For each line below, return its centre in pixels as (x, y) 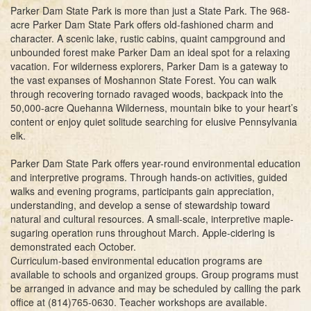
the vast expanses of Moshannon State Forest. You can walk (143, 79)
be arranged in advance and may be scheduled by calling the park (155, 288)
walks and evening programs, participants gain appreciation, (142, 191)
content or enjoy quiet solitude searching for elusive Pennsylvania (154, 121)
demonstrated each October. (75, 246)
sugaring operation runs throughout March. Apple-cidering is (143, 232)
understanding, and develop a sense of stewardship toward (140, 204)
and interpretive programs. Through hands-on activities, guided (149, 177)
